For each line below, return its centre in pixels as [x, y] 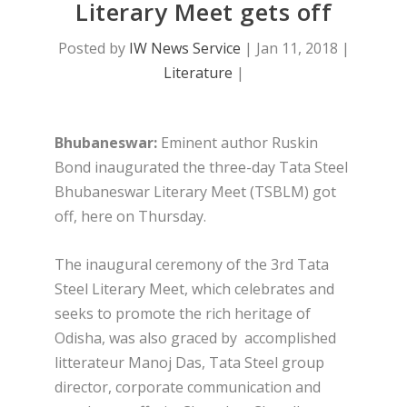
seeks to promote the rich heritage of [183, 313]
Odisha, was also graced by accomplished [195, 338]
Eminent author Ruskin [238, 143]
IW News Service [184, 49]
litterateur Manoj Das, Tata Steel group [189, 362]
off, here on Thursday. [130, 217]
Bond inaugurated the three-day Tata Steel [201, 168]
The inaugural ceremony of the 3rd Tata [192, 264]
